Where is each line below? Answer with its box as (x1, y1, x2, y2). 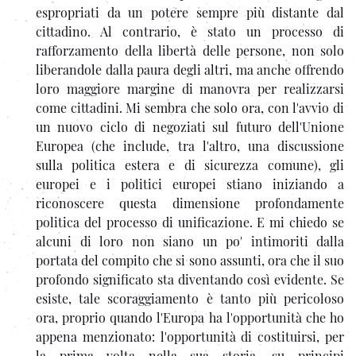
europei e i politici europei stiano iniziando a (36, 175, 344, 192)
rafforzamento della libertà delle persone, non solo (36, 41, 344, 59)
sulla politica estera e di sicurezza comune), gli (36, 156, 344, 173)
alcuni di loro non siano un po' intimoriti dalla (36, 232, 344, 250)
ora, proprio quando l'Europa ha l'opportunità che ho (36, 308, 344, 326)
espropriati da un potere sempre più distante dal (36, 3, 344, 21)
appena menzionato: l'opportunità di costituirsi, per (36, 327, 344, 345)
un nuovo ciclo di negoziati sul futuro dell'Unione (36, 118, 344, 135)
